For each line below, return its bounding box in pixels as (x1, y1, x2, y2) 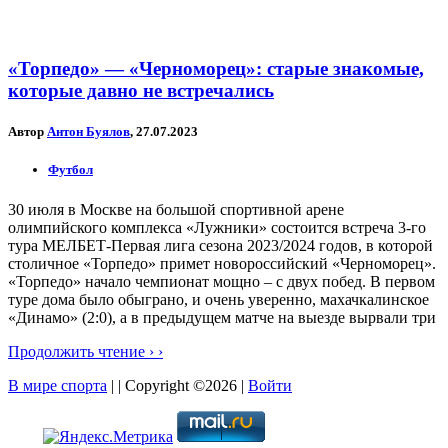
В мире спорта (8, 376, 107, 394)
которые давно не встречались (8, 80, 274, 102)
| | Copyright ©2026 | (107, 376, 248, 394)
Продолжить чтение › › (8, 342, 163, 360)
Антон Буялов (47, 124, 130, 140)
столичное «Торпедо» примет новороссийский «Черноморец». (8, 254, 436, 272)
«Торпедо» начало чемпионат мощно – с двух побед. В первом (8, 272, 435, 290)
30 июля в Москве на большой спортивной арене (8, 200, 344, 218)
